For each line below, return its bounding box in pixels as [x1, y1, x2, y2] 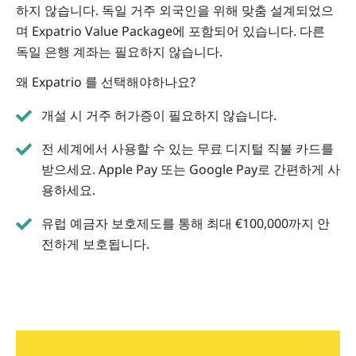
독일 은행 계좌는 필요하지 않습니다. [16, 43, 222, 61]
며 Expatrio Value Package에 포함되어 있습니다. [16, 22, 300, 41]
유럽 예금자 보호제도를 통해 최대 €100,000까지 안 [41, 215, 330, 233]
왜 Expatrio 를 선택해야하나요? [16, 73, 195, 91]
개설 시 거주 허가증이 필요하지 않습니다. [41, 106, 277, 125]
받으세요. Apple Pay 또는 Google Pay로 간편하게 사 [41, 161, 340, 179]
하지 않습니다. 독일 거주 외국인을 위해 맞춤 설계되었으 [16, 2, 334, 20]
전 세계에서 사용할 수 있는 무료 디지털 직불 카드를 [41, 140, 334, 158]
